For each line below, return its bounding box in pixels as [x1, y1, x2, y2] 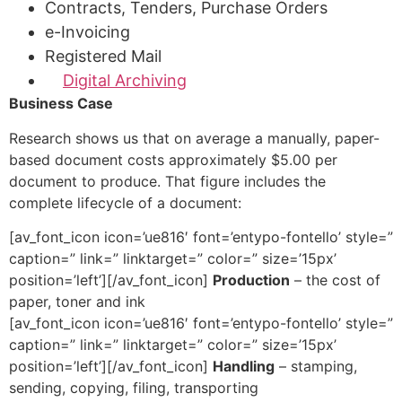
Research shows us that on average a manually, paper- [9, 128, 380, 147]
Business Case [9, 94, 113, 113]
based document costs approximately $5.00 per [9, 150, 337, 169]
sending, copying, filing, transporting [9, 378, 258, 397]
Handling [213, 356, 275, 375]
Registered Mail [45, 47, 162, 66]
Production [213, 270, 290, 289]
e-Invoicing [45, 22, 130, 42]
